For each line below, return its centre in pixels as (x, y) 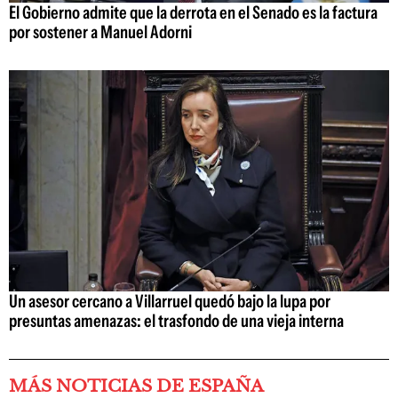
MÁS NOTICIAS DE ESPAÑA (136, 386)
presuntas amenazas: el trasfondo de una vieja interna (176, 320)
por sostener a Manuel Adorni (100, 32)
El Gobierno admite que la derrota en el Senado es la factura (193, 13)
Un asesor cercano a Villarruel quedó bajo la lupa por (170, 301)
